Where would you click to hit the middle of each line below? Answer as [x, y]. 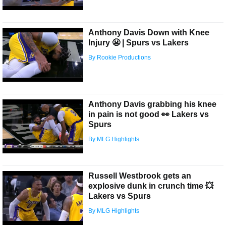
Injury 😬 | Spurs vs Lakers [138, 43]
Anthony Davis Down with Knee [149, 33]
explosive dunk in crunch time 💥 [151, 186]
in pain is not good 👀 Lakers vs [149, 115]
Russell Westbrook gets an [140, 176]
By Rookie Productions [120, 58]
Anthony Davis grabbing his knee [152, 104]
